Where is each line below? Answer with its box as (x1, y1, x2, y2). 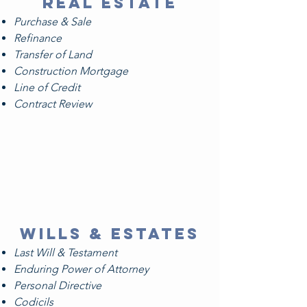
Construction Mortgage (14, 64, 128, 77)
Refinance (14, 32, 62, 45)
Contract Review (14, 97, 92, 110)
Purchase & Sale (14, 15, 91, 28)
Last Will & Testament (14, 246, 117, 259)
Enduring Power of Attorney (14, 262, 149, 275)
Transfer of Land (14, 48, 92, 61)
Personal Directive (14, 279, 101, 292)
